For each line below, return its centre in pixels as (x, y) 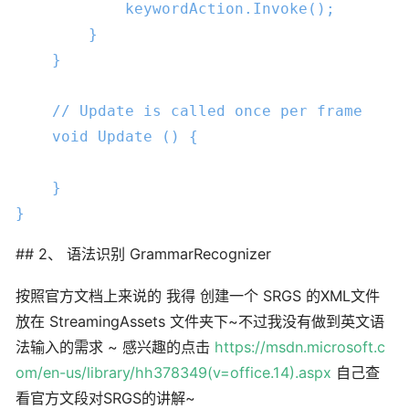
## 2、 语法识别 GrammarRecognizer (143, 253)
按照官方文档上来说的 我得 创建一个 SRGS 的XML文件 (198, 296)
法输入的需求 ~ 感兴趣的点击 (115, 347)
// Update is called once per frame (207, 110)
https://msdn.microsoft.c (300, 347)
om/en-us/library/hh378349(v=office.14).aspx (173, 373)
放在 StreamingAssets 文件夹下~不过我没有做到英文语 (200, 322)
